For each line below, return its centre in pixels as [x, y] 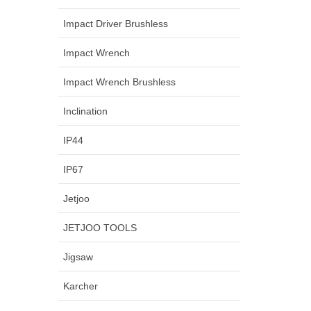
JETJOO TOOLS [100, 227]
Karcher [80, 286]
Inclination [85, 111]
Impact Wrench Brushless [119, 82]
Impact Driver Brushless [115, 23]
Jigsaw [78, 257]
